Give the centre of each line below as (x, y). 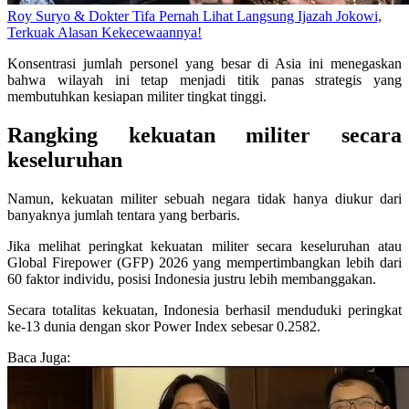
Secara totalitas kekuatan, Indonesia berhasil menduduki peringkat (204, 309)
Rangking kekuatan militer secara (204, 135)
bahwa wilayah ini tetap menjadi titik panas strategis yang (204, 79)
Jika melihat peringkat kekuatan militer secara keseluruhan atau (204, 246)
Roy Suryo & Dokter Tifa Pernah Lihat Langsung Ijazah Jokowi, (194, 16)
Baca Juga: (39, 357)
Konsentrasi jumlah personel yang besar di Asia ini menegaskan (204, 63)
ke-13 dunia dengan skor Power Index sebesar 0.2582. (164, 326)
